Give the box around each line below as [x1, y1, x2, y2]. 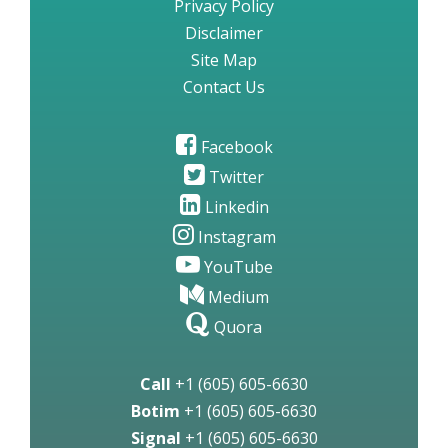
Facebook [196, 136, 273, 158]
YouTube [199, 256, 273, 278]
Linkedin [200, 196, 269, 218]
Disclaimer [185, 22, 263, 44]
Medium [203, 286, 269, 308]
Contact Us [183, 76, 265, 98]
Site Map [191, 49, 257, 71]
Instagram [193, 226, 276, 248]
